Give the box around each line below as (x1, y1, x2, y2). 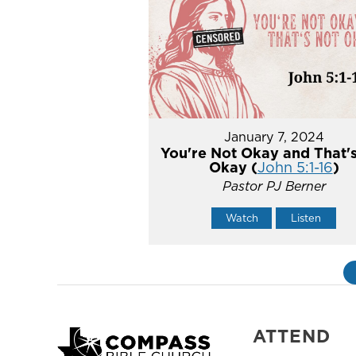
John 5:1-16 (257, 157, 333, 178)
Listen (291, 211, 322, 226)
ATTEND (253, 323, 331, 349)
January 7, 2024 (223, 128, 324, 146)
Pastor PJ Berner (222, 177, 326, 195)
